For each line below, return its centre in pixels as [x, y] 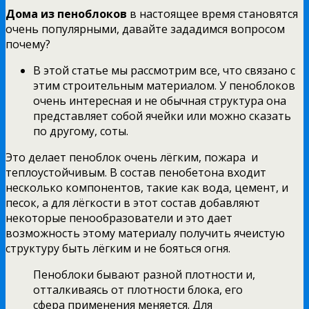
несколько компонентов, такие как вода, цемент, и [147, 187]
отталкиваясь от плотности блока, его [138, 289]
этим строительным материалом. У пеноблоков [164, 85]
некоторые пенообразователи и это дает [119, 218]
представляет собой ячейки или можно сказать [162, 116]
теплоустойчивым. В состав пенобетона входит [136, 172]
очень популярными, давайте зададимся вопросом [145, 29]
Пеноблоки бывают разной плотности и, [144, 274]
